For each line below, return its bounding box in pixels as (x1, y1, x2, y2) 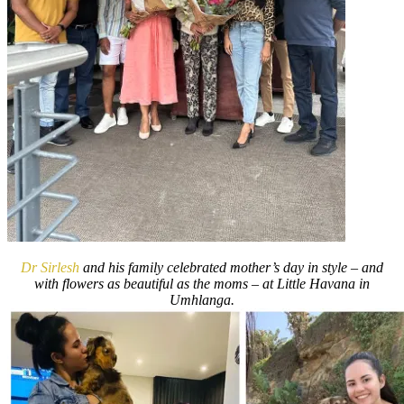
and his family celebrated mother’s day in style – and (79, 260, 383, 275)
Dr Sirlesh (21, 260, 79, 275)
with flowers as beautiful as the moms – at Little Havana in (34, 276, 370, 291)
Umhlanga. (170, 292, 234, 308)
